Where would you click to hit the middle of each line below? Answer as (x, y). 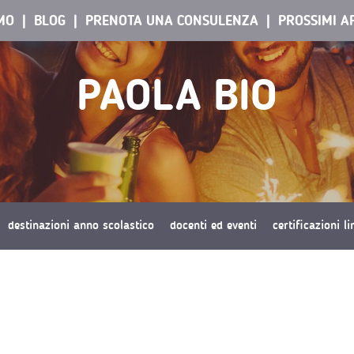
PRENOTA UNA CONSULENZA (172, 21)
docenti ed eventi (213, 225)
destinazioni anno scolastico (81, 225)
